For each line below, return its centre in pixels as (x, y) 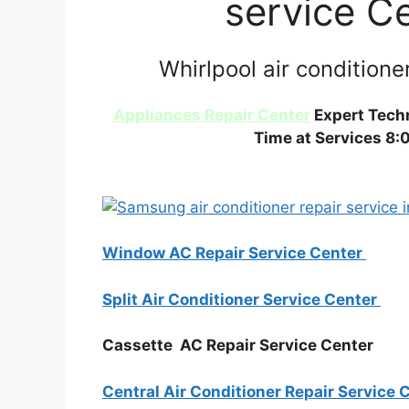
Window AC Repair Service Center (234, 253)
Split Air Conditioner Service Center (241, 299)
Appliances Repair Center (211, 115)
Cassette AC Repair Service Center (240, 345)
